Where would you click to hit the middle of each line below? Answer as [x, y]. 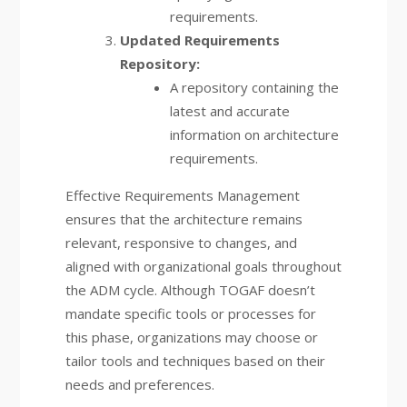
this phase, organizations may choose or [191, 337]
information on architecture [254, 134]
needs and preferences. [139, 384]
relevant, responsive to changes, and [181, 243]
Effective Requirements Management [182, 195]
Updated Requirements [199, 40]
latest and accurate [229, 111]
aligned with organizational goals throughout [203, 266]
